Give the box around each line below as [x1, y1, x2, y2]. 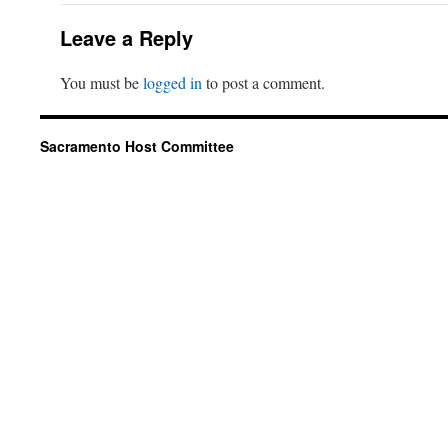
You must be [60, 72, 143, 94]
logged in [143, 72, 202, 94]
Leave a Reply [60, 23, 193, 53]
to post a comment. [202, 72, 325, 94]
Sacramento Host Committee [40, 136, 234, 157]
